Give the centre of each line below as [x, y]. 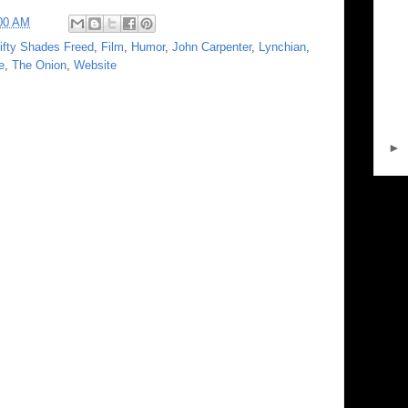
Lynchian [282, 47]
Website [95, 65]
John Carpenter [212, 47]
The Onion [39, 65]
